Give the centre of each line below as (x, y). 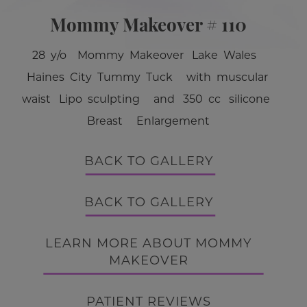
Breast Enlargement (148, 121)
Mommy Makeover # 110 (148, 24)
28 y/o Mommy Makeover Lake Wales (148, 55)
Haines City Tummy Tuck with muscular (148, 77)
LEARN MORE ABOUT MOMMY (148, 243)
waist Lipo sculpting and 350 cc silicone (148, 99)
